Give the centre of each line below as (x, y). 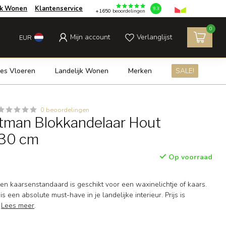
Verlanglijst (154, 37)
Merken (140, 71)
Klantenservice (59, 9)
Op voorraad (189, 157)
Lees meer (18, 206)
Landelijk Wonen (81, 71)
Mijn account (90, 37)
